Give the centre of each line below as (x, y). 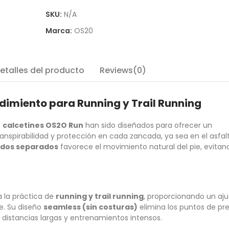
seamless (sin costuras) (90, 207)
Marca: (60, 31)
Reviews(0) (123, 71)
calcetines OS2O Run (43, 125)
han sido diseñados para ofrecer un (148, 125)
